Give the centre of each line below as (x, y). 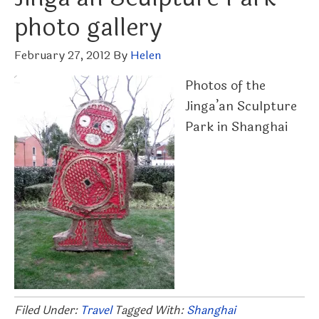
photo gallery (88, 28)
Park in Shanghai (236, 127)
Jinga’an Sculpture (241, 106)
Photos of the (225, 85)
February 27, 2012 (62, 55)
